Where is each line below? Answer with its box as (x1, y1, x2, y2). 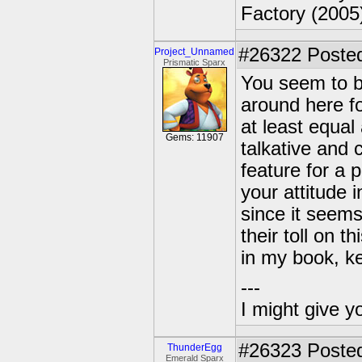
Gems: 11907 (166, 132, 224, 143)
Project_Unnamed (154, 46, 235, 57)
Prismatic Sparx (163, 57, 226, 67)
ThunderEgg (167, 342, 222, 353)
